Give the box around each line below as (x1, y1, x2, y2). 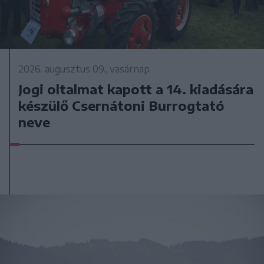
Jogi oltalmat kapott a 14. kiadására (18, 81, 254, 98)
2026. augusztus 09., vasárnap (18, 63, 150, 75)
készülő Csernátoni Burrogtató (18, 97, 225, 114)
